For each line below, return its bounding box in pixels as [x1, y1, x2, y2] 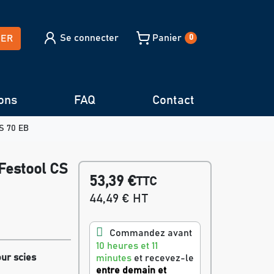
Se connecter [59, 33, 119, 43]
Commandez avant [109, 228, 192, 238]
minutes [95, 253, 131, 263]
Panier [152, 33, 182, 43]
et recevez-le [131, 253, 194, 263]
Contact [152, 94, 194, 106]
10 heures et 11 [95, 241, 158, 251]
